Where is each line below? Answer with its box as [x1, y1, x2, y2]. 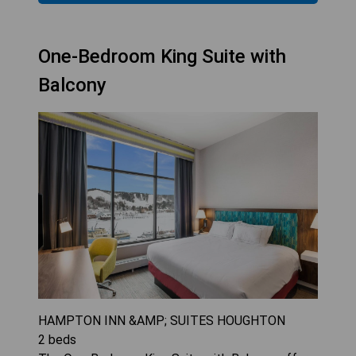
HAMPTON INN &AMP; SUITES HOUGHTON [38, 312, 285, 328]
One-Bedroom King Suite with [38, 45, 286, 68]
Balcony [38, 74, 106, 97]
